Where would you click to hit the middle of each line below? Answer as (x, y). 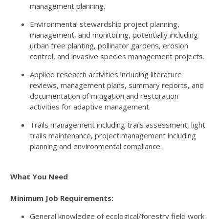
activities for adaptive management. (90, 107)
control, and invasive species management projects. (117, 56)
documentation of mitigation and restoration (104, 96)
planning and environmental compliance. (96, 146)
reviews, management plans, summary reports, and (117, 85)
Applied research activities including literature (106, 74)
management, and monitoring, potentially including (114, 35)
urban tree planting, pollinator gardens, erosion (109, 45)
